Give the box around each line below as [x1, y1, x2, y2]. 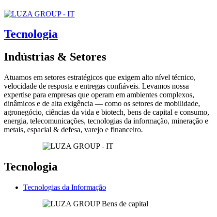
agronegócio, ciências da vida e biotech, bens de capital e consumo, [4, 108, 209, 117]
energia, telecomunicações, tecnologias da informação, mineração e [4, 117, 208, 125]
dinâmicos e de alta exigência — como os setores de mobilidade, [4, 99, 200, 108]
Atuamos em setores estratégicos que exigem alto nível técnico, [4, 73, 196, 82]
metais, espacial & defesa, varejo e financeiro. [4, 125, 143, 134]
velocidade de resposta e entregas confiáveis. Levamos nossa [4, 82, 189, 91]
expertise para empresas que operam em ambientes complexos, [4, 91, 194, 99]
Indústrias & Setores [4, 50, 106, 63]
